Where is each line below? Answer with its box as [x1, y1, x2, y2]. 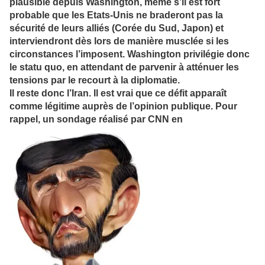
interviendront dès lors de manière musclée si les [9, 36, 229, 47]
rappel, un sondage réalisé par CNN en [9, 114, 183, 125]
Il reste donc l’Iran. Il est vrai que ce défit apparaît [9, 88, 227, 99]
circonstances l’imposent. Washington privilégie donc [9, 49, 250, 60]
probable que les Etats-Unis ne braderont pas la [9, 10, 223, 21]
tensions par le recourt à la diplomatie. [9, 75, 180, 86]
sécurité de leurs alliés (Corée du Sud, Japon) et [9, 23, 224, 34]
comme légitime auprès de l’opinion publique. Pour [9, 101, 237, 112]
